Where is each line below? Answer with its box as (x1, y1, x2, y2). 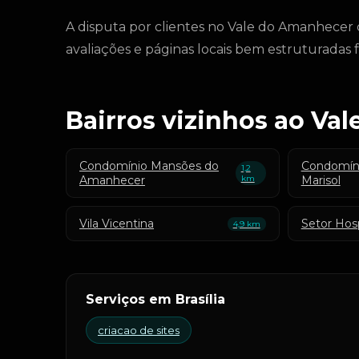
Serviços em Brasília (86, 292, 225, 307)
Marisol (301, 173, 341, 188)
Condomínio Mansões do (79, 159, 219, 173)
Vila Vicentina (79, 216, 154, 231)
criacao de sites (98, 324, 179, 337)
